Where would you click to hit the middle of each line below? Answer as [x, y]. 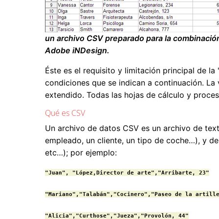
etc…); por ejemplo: [81, 153]
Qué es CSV [65, 113]
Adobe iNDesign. [77, 51]
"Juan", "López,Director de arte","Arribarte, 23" [127, 173]
